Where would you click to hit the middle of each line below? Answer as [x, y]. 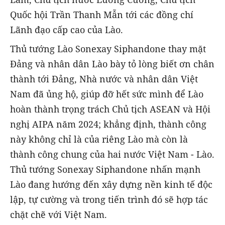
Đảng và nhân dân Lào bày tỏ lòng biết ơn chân [112, 64]
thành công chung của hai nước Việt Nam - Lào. [112, 154]
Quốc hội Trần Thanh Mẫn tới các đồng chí [102, 15]
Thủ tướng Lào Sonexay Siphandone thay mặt [108, 49]
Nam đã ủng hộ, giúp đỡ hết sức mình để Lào [107, 94]
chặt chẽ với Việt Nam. [59, 215]
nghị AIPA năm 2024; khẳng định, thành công [108, 124]
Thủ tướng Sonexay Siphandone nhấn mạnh [105, 170]
